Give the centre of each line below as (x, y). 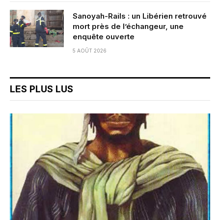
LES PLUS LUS (41, 89)
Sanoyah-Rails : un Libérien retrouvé (140, 16)
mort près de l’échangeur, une (128, 26)
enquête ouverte (104, 36)
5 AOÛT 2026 (90, 50)
